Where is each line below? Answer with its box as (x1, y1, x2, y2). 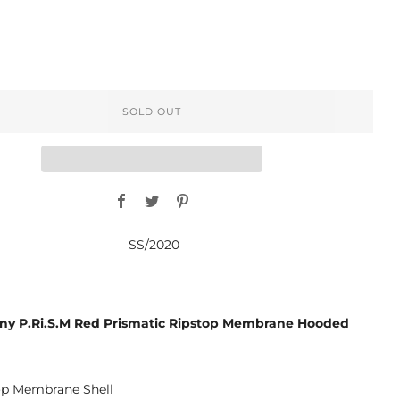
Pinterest (188, 184, 255, 201)
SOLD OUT (122, 105, 182, 118)
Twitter (158, 184, 209, 201)
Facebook (128, 184, 199, 201)
